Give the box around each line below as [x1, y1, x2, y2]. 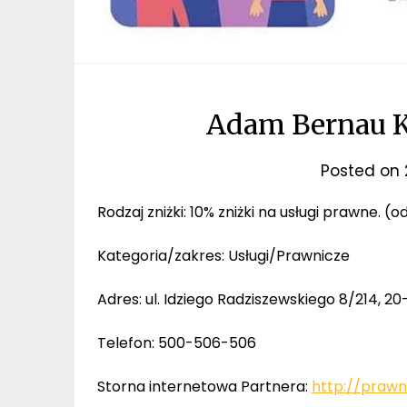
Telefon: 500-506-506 [97, 333, 256, 353]
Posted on [320, 160, 404, 182]
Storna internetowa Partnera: [97, 376, 312, 397]
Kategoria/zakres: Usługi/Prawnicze [97, 245, 350, 266]
